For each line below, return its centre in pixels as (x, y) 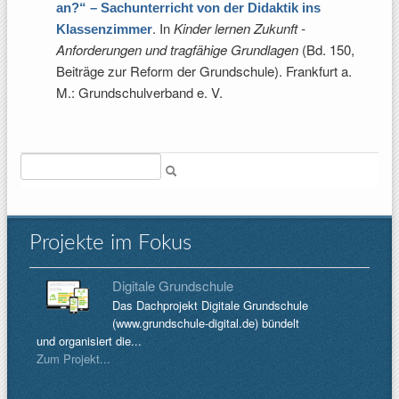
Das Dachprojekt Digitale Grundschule (210, 305)
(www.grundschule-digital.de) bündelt (206, 323)
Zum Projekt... (73, 358)
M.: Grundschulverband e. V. (139, 92)
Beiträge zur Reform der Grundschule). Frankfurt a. (204, 71)
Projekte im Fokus (110, 243)
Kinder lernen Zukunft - (240, 28)
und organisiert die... (89, 341)
